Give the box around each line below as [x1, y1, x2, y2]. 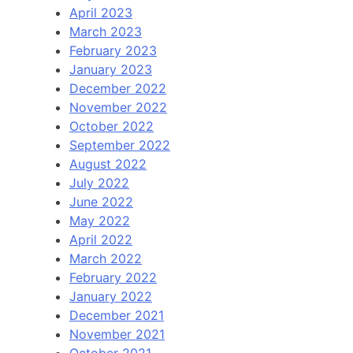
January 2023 [69, 61, 152, 78]
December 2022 [69, 80, 166, 97]
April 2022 [69, 232, 132, 248]
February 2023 [69, 43, 157, 59]
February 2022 [69, 269, 157, 286]
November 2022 [69, 99, 167, 116]
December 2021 [69, 307, 164, 324]
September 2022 [69, 137, 170, 154]
